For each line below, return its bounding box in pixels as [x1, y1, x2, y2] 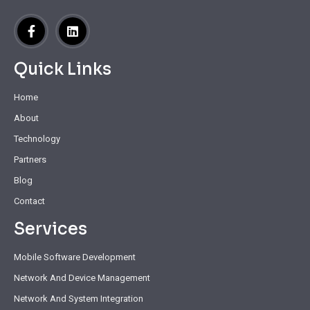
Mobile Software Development [14, 252, 136, 263]
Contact [14, 196, 45, 207]
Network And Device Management [14, 273, 150, 284]
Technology [14, 134, 60, 145]
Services [14, 219, 87, 240]
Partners [14, 154, 46, 165]
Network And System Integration [14, 293, 143, 304]
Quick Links [14, 59, 111, 80]
